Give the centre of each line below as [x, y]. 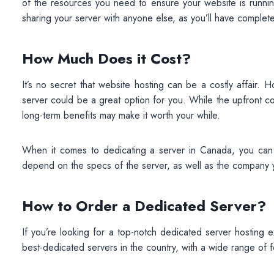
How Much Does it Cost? [106, 59]
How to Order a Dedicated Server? [144, 206]
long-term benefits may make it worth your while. [121, 116]
